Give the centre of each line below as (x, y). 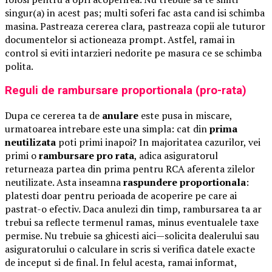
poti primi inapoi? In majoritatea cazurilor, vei (158, 142)
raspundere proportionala (185, 182)
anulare (120, 115)
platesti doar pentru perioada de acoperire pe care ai (121, 195)
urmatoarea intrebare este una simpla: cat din (107, 128)
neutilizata (30, 142)
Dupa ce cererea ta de (53, 115)
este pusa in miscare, (185, 115)
